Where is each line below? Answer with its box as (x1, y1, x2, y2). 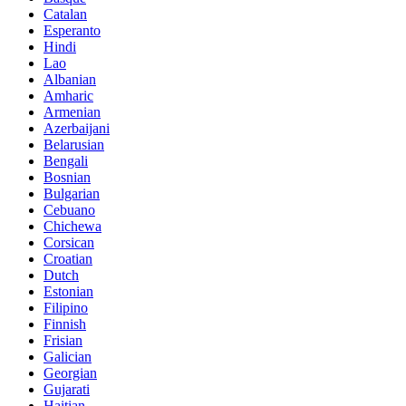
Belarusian (43, 137, 104, 153)
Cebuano (43, 202, 95, 218)
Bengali (43, 153, 88, 169)
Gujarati (43, 382, 90, 398)
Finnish (43, 316, 86, 333)
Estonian (43, 284, 93, 300)
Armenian (43, 104, 101, 121)
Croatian (43, 251, 92, 267)
